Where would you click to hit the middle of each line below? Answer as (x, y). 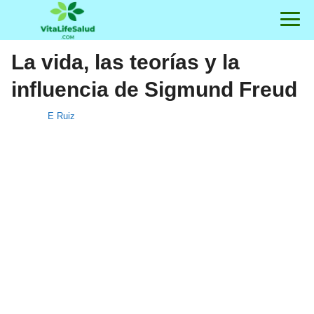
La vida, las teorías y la (125, 62)
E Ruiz (61, 116)
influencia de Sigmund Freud (154, 89)
